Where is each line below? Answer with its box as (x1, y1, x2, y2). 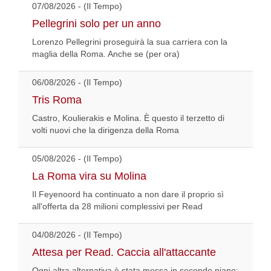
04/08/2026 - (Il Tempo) (32, 230, 122, 240)
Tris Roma (32, 94, 82, 106)
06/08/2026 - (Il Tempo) (32, 77, 122, 88)
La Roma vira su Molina (32, 170, 146, 183)
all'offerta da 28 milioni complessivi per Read (32, 201, 203, 212)
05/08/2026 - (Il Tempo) (32, 154, 122, 164)
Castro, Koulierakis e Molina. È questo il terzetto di (32, 113, 224, 123)
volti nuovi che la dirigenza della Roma (32, 125, 179, 135)
